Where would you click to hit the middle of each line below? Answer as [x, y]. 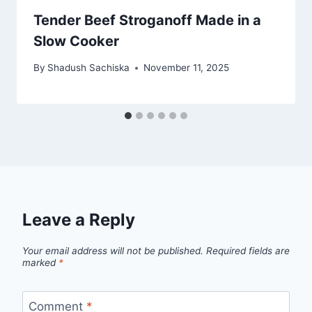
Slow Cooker [76, 41]
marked [40, 262]
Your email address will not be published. [113, 250]
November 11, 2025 [187, 68]
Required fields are [248, 250]
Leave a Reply [79, 220]
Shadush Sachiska [89, 68]
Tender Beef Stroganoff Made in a [147, 20]
